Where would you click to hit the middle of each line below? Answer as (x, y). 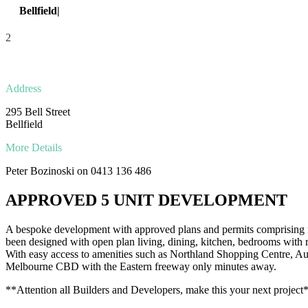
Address (23, 89)
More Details (34, 148)
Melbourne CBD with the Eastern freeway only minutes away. (141, 267)
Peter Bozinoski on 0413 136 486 (78, 171)
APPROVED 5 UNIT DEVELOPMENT (146, 200)
